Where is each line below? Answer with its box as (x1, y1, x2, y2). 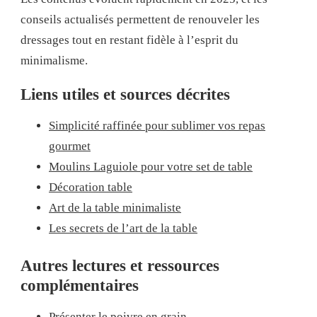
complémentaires (21, 277, 139, 294)
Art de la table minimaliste (49, 200, 181, 214)
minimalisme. (21, 53, 88, 67)
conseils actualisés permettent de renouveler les (21, 12, 260, 26)
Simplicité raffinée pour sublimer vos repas (49, 118, 265, 132)
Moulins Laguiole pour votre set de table (49, 159, 253, 173)
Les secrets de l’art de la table (49, 221, 197, 235)
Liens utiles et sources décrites (21, 85, 230, 103)
